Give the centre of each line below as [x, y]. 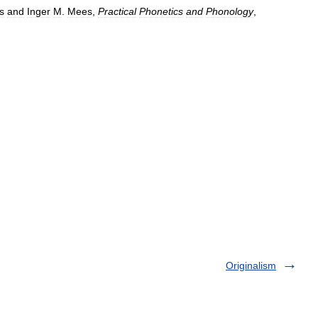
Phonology [230, 11]
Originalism [251, 265]
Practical [117, 11]
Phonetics [161, 11]
